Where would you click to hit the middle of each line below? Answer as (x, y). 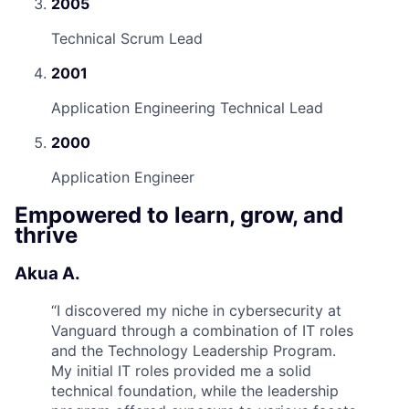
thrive (46, 235)
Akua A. (47, 273)
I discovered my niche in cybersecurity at (199, 311)
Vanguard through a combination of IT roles (202, 331)
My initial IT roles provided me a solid (181, 371)
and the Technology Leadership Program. (194, 351)
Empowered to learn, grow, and (179, 215)
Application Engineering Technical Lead (187, 107)
